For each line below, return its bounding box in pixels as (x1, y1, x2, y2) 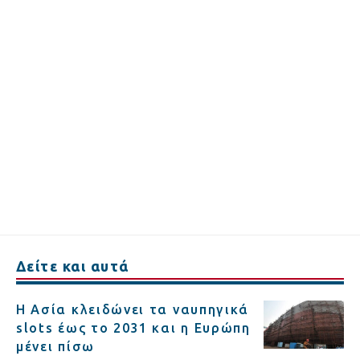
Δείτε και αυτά (16, 258, 129, 275)
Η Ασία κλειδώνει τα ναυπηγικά (16, 302, 250, 317)
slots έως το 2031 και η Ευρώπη (16, 321, 251, 336)
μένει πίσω (16, 339, 95, 354)
